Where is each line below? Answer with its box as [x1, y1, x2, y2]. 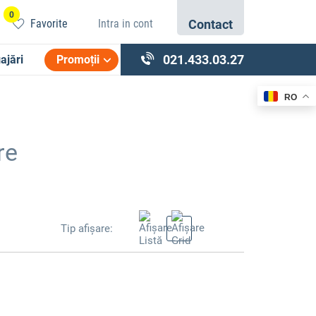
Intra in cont [98, 17, 153, 30]
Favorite [30, 17, 68, 30]
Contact [188, 17, 233, 32]
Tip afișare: [61, 222, 114, 235]
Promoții [56, 52, 99, 66]
